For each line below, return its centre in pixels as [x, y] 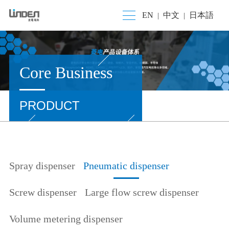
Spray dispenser [42, 165]
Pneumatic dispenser [127, 165]
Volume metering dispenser [66, 219]
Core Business [66, 72]
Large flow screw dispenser [142, 192]
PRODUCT [49, 105]
